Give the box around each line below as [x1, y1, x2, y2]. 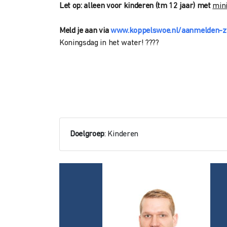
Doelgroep [70, 130, 105, 138]
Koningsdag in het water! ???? [59, 39, 159, 47]
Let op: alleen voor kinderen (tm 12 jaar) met [59, 2, 213, 10]
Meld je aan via [59, 27, 110, 35]
